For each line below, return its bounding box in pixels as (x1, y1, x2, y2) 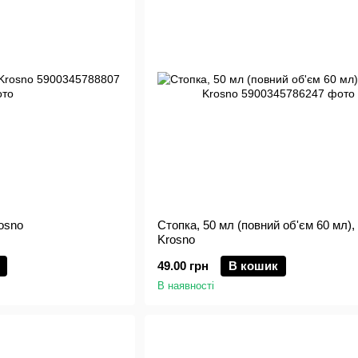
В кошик (228, 259, 278, 272)
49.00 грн (157, 259, 209, 272)
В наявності (157, 280, 214, 292)
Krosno (157, 233, 195, 246)
